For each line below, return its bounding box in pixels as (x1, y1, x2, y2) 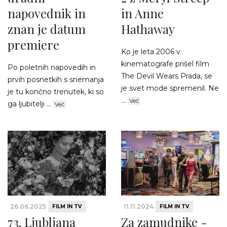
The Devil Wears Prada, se (121, 71, 212, 81)
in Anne (121, 5, 164, 21)
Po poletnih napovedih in (8, 62, 96, 72)
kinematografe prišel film (121, 59, 209, 68)
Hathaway (121, 20, 175, 37)
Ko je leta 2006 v (121, 47, 180, 56)
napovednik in (8, 5, 86, 21)
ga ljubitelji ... (8, 99, 53, 108)
